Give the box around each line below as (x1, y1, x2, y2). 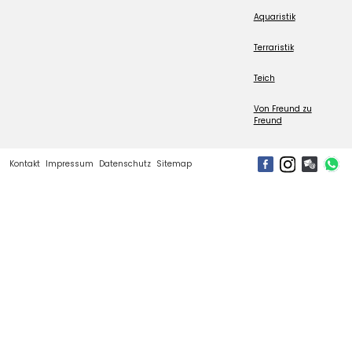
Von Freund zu (253, 102, 312, 115)
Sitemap (156, 158, 192, 170)
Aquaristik (253, 10, 295, 23)
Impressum (46, 158, 93, 170)
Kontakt (9, 158, 40, 170)
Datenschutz (99, 158, 151, 170)
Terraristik (253, 41, 294, 53)
